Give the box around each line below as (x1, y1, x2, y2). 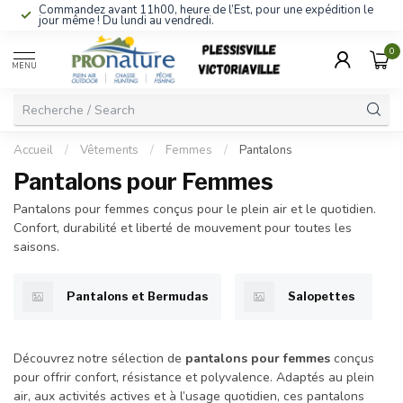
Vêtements (80, 142, 139, 158)
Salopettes (288, 290, 355, 304)
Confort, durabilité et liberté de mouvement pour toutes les (13, 219, 352, 237)
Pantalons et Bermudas (67, 290, 209, 304)
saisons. (13, 238, 59, 255)
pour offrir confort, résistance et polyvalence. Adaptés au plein (13, 368, 374, 386)
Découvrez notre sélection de (13, 349, 185, 367)
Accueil (13, 142, 53, 158)
